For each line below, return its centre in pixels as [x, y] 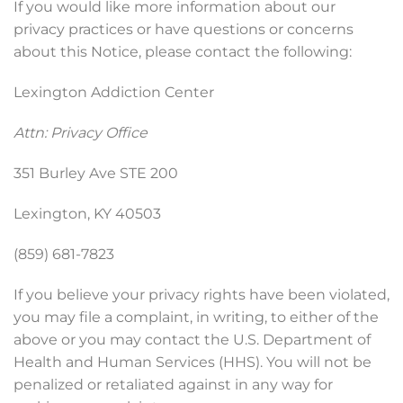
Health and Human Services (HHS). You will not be [193, 362]
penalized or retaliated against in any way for [173, 385]
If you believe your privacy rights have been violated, [201, 295]
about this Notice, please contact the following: [183, 52]
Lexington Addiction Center [114, 92]
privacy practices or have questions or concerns [184, 29]
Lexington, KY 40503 [87, 214]
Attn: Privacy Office [81, 133]
